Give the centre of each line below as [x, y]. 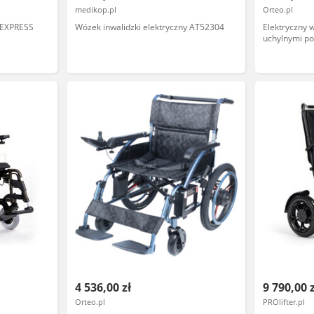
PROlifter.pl [284, 302]
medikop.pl [95, 9]
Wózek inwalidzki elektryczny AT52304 [149, 27]
